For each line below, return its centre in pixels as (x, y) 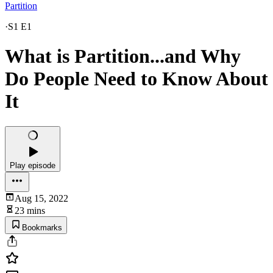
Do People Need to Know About (136, 79)
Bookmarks (42, 227)
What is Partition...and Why (123, 56)
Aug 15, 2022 (41, 198)
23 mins (30, 210)
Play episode (33, 165)
